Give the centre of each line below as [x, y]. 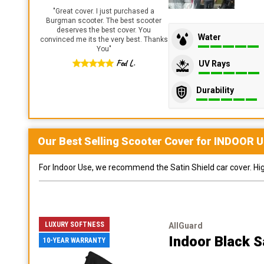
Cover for [188, 141]
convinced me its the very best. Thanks [104, 39]
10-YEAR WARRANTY [74, 240]
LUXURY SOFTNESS [74, 224]
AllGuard [186, 226]
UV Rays [214, 63]
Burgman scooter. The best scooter [104, 21]
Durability [215, 90]
